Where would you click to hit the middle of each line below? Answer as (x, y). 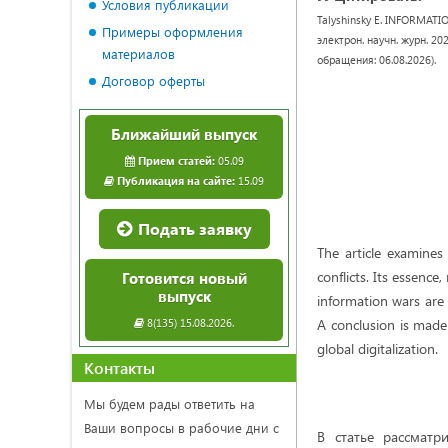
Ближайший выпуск (184, 134)
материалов (138, 53)
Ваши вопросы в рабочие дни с (181, 427)
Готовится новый (184, 278)
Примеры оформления (172, 31)
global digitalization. (377, 348)
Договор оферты (153, 80)
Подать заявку (192, 228)
